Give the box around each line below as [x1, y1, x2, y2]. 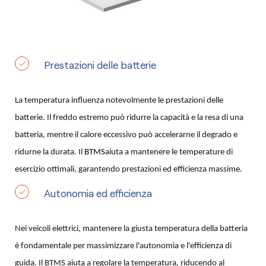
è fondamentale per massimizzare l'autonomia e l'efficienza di [15, 242, 232, 251]
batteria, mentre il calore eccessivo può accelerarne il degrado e [15, 131, 237, 140]
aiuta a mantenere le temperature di [105, 148, 233, 157]
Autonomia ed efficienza [44, 187, 152, 200]
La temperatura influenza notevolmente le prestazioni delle [15, 96, 223, 106]
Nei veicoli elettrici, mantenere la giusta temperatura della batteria [15, 224, 248, 234]
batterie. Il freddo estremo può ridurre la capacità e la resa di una [15, 113, 243, 123]
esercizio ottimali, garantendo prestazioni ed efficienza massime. [15, 165, 242, 175]
